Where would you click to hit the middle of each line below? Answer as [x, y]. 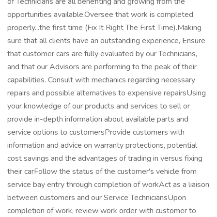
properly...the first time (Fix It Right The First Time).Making [104, 28]
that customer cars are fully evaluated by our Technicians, [102, 54]
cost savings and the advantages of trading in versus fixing [105, 158]
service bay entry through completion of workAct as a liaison [108, 185]
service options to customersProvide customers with [96, 132]
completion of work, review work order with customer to [102, 211]
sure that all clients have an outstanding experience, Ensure [106, 41]
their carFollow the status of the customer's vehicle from [102, 171]
